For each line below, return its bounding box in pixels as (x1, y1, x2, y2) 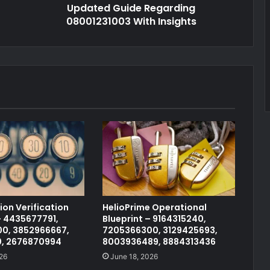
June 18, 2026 (110, 251, 158, 261)
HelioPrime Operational (102, 201, 207, 213)
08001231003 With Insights (66, 14, 196, 28)
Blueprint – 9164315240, (102, 212, 206, 225)
